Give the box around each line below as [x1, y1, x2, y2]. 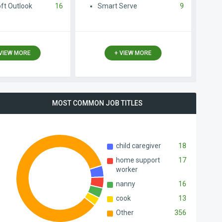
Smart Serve [97, 2, 137, 10]
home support [116, 156, 160, 164]
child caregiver [116, 142, 161, 150]
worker [116, 166, 138, 173]
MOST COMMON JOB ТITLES [52, 99, 143, 107]
